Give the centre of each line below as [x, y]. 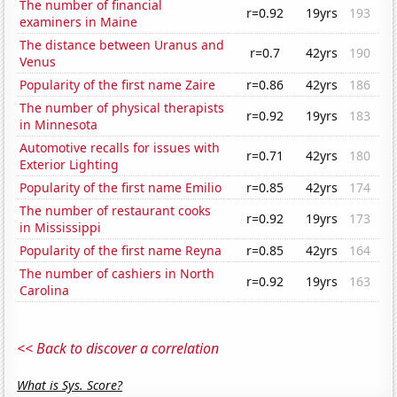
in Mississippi [61, 228]
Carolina [45, 291]
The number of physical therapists [122, 108]
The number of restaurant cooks [116, 211]
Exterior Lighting [70, 165]
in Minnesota [59, 125]
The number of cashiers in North [117, 274]
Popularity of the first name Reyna [121, 251]
